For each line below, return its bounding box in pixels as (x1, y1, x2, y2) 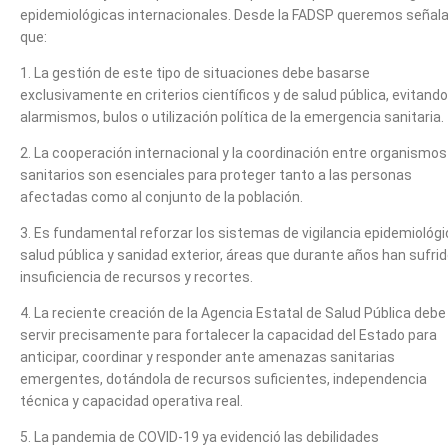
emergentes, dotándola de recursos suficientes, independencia (20, 370, 427, 387)
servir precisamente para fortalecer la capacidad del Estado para (20, 326, 437, 343)
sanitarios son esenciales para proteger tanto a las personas (20, 166, 412, 183)
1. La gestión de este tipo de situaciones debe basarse (20, 64, 370, 81)
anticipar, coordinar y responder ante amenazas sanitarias (20, 348, 395, 365)
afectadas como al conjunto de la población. (20, 188, 303, 205)
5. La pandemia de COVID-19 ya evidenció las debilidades (20, 428, 379, 445)
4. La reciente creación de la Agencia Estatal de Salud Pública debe (20, 304, 446, 321)
